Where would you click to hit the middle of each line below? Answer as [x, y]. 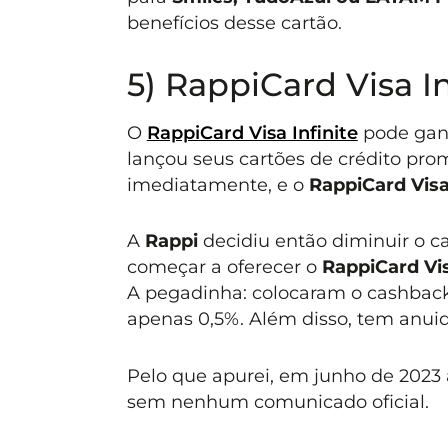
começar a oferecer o [224, 267]
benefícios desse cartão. [234, 22]
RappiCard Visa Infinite [252, 133]
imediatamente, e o [217, 185]
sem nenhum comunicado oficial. [277, 401]
